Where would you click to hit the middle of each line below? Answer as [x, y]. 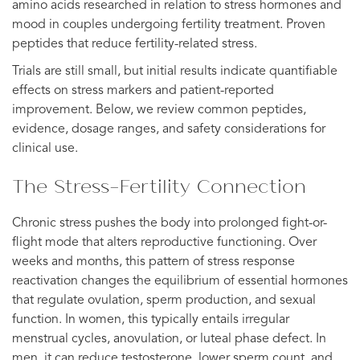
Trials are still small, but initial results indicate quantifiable [175, 71]
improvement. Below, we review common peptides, [159, 110]
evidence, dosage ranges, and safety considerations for [169, 129]
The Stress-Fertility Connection [159, 185]
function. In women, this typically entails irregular [151, 319]
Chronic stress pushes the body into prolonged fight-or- [170, 223]
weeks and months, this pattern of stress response [153, 262]
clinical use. [45, 148]
